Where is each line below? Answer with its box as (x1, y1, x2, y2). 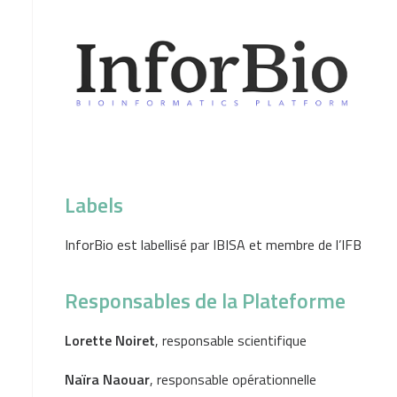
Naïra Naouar (65, 369, 150, 390)
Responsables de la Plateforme (65, 284, 346, 316)
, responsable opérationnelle (150, 369, 316, 390)
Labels (65, 189, 123, 221)
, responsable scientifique (155, 330, 307, 351)
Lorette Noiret (65, 330, 155, 351)
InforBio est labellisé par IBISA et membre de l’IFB (65, 234, 362, 255)
